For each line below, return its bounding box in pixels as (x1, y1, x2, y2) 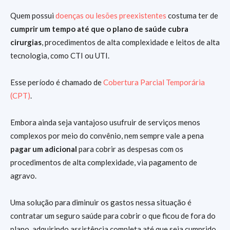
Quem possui (10, 11, 55, 21)
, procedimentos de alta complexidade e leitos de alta (42, 37, 220, 47)
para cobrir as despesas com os (79, 144, 183, 154)
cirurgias (10, 37, 42, 47)
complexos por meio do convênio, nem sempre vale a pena (10, 131, 204, 141)
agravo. (10, 171, 36, 181)
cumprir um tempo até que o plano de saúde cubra (10, 24, 188, 34)
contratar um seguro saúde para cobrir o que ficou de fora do (10, 211, 216, 221)
